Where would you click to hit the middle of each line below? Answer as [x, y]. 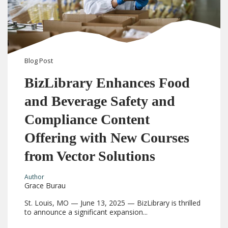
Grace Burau [45, 185]
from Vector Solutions [92, 156]
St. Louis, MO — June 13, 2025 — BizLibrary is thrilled [113, 203]
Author [35, 177]
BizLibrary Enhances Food [107, 83]
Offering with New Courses [107, 138]
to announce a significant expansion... [86, 212]
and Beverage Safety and [100, 101]
